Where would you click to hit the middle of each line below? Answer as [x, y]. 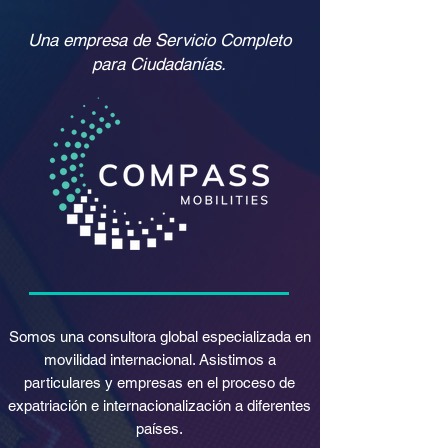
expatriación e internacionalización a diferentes [159, 405]
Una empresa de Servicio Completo [159, 40]
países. [159, 428]
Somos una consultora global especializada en [159, 336]
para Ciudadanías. [159, 64]
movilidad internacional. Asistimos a [159, 359]
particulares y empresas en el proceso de [159, 382]
